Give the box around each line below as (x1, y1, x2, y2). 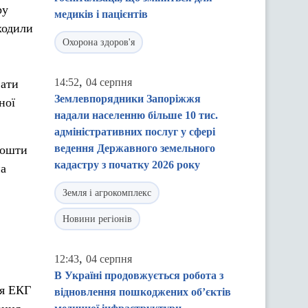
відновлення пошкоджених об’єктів (54, 286, 231, 298)
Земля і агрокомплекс (63, 188, 151, 198)
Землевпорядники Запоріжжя (54, 93, 201, 104)
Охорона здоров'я (63, 37, 135, 47)
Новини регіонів (63, 214, 132, 224)
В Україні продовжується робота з (54, 269, 223, 281)
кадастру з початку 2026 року (54, 159, 200, 170)
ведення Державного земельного (54, 142, 215, 154)
